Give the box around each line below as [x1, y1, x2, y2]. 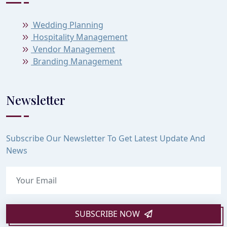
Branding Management [31, 55, 122, 67]
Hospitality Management [31, 31, 128, 43]
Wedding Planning [31, 19, 103, 30]
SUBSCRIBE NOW [74, 208, 142, 219]
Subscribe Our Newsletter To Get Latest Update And [6, 132, 205, 144]
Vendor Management [31, 43, 115, 55]
